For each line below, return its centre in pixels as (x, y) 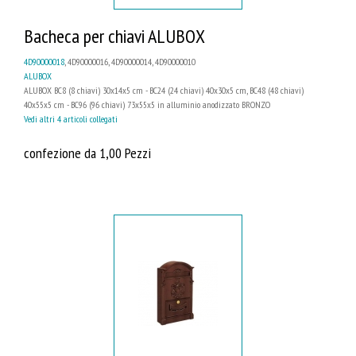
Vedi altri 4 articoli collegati (71, 118)
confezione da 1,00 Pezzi (87, 152)
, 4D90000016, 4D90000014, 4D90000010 (130, 61)
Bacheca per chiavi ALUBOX (114, 36)
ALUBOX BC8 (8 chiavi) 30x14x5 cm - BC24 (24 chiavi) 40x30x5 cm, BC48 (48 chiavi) (164, 90)
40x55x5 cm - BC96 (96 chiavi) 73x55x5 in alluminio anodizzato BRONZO (147, 104)
